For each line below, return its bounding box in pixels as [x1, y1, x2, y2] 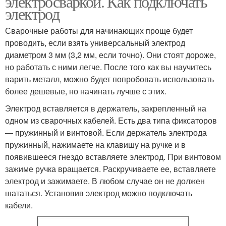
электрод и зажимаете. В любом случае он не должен [5, 175, 205, 187]
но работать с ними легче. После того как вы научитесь [5, 61, 211, 73]
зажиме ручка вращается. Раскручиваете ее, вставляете [5, 163, 216, 175]
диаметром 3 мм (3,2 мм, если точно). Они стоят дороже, [5, 49, 216, 61]
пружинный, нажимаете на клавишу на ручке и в [5, 139, 186, 150]
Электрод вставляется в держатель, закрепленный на [5, 102, 206, 114]
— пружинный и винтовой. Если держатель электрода [5, 127, 207, 138]
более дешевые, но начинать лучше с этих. [5, 85, 166, 97]
